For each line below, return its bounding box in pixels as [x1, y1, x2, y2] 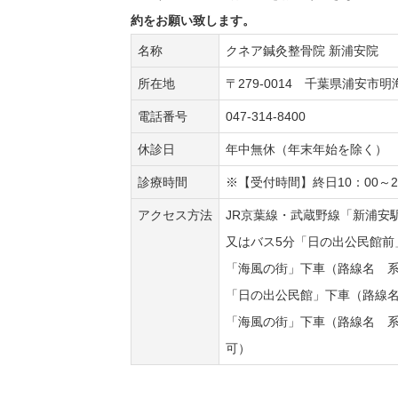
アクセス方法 [138, 208, 212, 223]
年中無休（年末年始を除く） [226, 142, 387, 157]
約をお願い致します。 [131, 13, 255, 28]
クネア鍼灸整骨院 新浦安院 [226, 44, 378, 59]
